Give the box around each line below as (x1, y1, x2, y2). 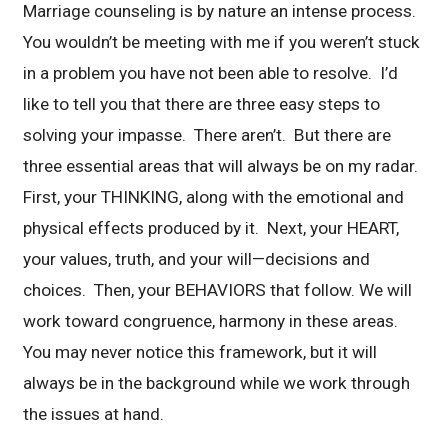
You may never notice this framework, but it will (23, 342, 378, 363)
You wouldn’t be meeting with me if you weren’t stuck (23, 32, 421, 53)
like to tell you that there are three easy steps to (23, 94, 381, 115)
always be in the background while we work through (23, 373, 411, 394)
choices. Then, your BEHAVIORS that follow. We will (23, 280, 413, 301)
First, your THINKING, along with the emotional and (23, 187, 405, 208)
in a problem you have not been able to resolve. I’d (23, 63, 399, 84)
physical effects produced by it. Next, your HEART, (23, 218, 400, 239)
